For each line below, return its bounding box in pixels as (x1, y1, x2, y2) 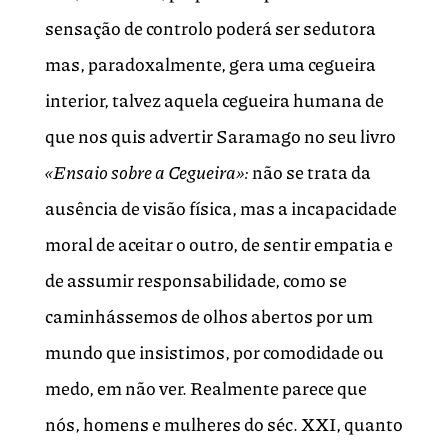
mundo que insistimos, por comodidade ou (44, 339, 384, 366)
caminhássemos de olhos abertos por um (44, 303, 373, 330)
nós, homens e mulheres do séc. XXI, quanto (44, 411, 403, 438)
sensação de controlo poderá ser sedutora (44, 15, 376, 42)
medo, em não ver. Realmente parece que (44, 375, 367, 402)
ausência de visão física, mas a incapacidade (44, 195, 397, 222)
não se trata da (248, 159, 371, 186)
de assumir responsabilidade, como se (44, 267, 347, 294)
